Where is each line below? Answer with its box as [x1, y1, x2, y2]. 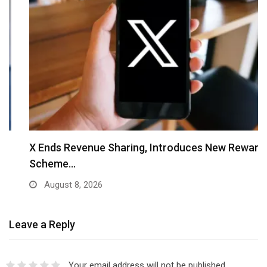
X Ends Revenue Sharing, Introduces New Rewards [9, 141, 250, 154]
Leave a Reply [9, 218, 75, 231]
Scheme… [9, 157, 55, 170]
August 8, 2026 [21, 179, 82, 191]
